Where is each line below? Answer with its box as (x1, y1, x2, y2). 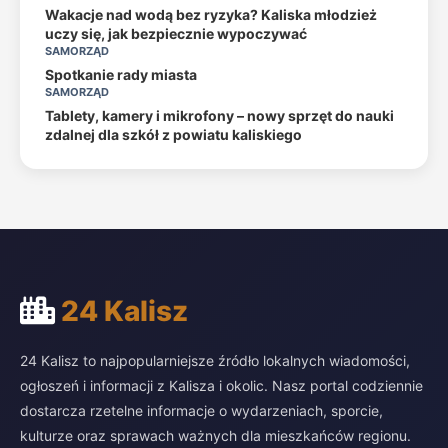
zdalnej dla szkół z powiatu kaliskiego (45, 126, 302, 143)
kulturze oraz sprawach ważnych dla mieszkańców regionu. (20, 427, 411, 444)
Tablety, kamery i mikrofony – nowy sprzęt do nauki (45, 107, 394, 124)
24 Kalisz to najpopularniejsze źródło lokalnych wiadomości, (20, 352, 410, 369)
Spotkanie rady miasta (45, 66, 197, 83)
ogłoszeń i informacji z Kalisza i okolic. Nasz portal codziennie (20, 377, 423, 394)
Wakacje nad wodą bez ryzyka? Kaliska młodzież (45, 6, 377, 23)
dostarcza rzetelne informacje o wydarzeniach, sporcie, (20, 402, 383, 419)
